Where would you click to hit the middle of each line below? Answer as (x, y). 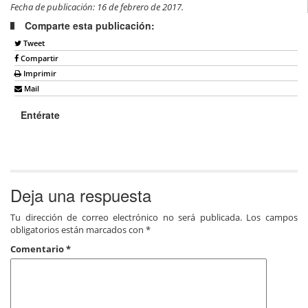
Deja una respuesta (81, 195)
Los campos (272, 217)
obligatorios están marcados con (78, 229)
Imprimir (39, 74)
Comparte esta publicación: (90, 26)
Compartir (38, 58)
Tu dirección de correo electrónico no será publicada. (126, 217)
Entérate (40, 115)
